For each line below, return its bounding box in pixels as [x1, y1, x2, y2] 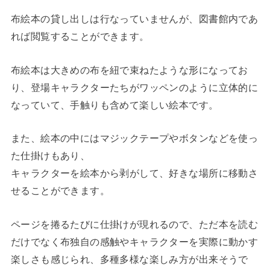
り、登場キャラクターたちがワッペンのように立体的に [10, 81, 259, 93]
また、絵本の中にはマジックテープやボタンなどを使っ [10, 133, 259, 144]
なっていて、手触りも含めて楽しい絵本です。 [10, 99, 219, 110]
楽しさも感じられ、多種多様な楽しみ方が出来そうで [10, 253, 248, 265]
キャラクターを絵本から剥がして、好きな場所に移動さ [10, 168, 259, 179]
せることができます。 [10, 185, 110, 196]
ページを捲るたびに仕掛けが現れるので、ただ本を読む [10, 218, 259, 230]
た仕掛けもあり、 [10, 150, 90, 162]
